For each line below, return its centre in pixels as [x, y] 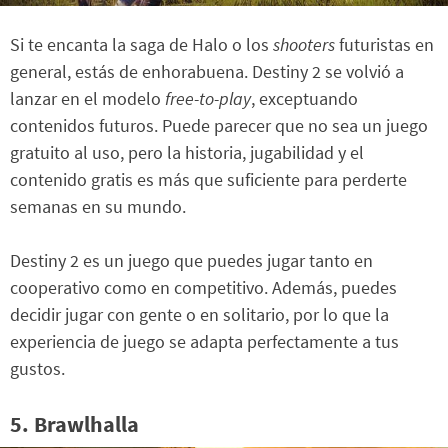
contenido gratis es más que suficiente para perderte [208, 180]
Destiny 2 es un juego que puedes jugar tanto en [191, 261]
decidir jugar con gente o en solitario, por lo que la [199, 315]
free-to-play [208, 99]
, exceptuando [304, 99]
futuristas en [384, 45]
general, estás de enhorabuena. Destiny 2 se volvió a [207, 72]
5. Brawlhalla [74, 423]
